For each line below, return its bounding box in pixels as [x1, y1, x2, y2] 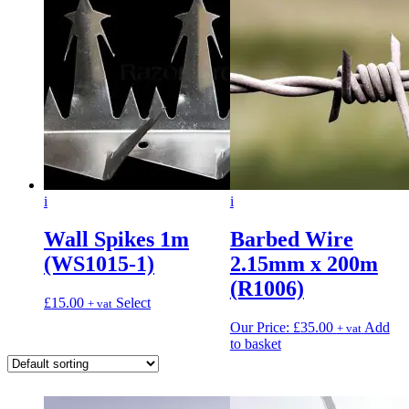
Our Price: [229, 320, 293, 336]
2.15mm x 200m [229, 252, 378, 277]
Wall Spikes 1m [44, 227, 189, 252]
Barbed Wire [229, 227, 353, 252]
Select [116, 295, 151, 311]
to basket [229, 336, 281, 352]
